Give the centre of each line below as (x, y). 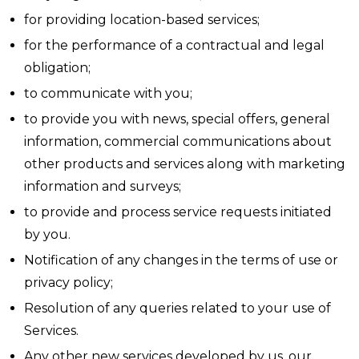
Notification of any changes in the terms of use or (181, 260)
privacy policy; (69, 282)
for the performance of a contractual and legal (174, 45)
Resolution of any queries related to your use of (177, 308)
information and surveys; (103, 186)
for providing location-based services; (142, 20)
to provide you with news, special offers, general (177, 119)
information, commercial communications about (178, 141)
